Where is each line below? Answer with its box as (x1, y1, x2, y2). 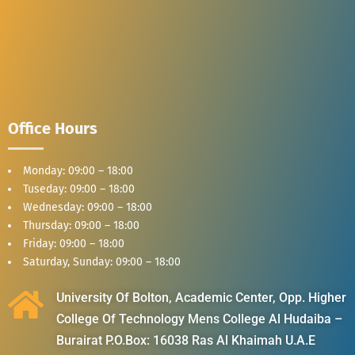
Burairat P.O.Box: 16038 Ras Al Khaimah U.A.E (56, 332, 316, 348)
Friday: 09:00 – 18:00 (23, 236, 124, 250)
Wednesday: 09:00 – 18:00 (23, 200, 152, 214)
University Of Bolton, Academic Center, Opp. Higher (56, 289, 347, 305)
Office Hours (8, 118, 97, 138)
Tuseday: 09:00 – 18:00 (23, 181, 135, 196)
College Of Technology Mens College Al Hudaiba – (56, 311, 343, 326)
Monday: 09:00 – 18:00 (23, 163, 133, 177)
